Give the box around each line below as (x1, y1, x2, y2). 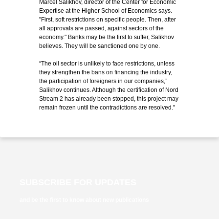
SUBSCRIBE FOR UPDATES (20, 177, 136, 187)
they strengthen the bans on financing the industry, (39, 69, 172, 76)
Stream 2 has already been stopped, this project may (39, 95, 178, 102)
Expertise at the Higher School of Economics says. (39, 7, 172, 14)
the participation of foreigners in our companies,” (39, 78, 167, 85)
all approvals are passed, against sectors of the (39, 25, 164, 32)
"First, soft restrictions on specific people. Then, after (39, 16, 176, 23)
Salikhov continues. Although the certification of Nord (39, 87, 178, 93)
